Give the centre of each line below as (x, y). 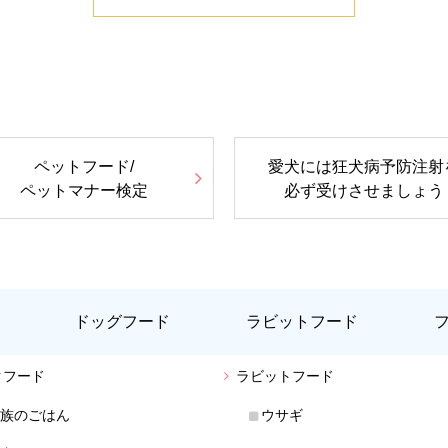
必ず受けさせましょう (364, 190)
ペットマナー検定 (84, 190)
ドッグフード (122, 321)
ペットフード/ (84, 166)
